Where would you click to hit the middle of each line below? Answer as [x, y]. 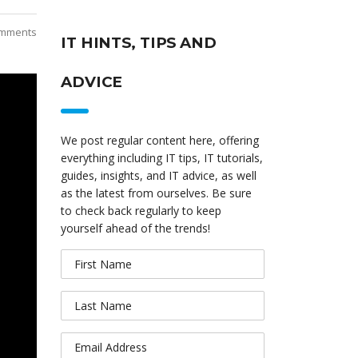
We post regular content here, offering [160, 140]
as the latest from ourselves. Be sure [156, 193]
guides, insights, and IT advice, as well [159, 175]
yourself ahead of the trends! [135, 228]
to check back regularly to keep [141, 211]
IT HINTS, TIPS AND [139, 43]
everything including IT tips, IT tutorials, [162, 158]
